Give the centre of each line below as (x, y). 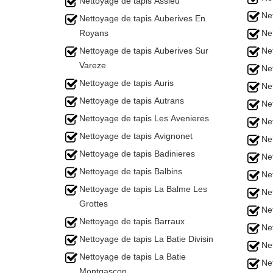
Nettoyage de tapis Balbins (131, 171)
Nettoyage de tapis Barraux (132, 221)
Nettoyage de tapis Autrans (132, 101)
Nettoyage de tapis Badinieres (137, 154)
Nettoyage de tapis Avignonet (136, 136)
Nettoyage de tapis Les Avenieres (144, 118)
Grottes (94, 204)
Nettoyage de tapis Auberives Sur (144, 51)
